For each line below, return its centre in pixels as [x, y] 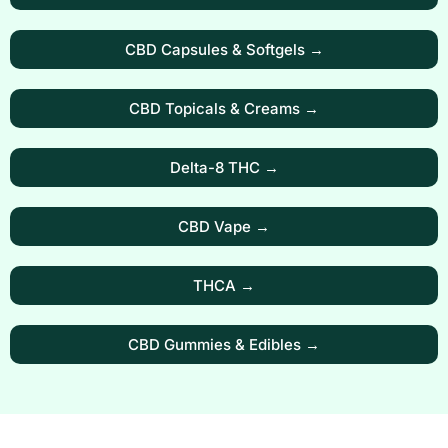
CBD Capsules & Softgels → [224, 50]
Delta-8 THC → [224, 168]
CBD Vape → [224, 227]
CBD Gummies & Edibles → [224, 345]
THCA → [224, 286]
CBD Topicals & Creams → [224, 109]
